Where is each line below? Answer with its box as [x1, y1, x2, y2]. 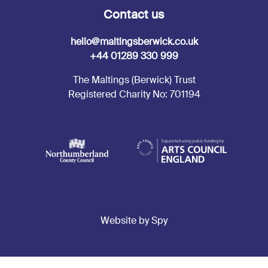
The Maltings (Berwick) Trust [72, 74, 196, 86]
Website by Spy [100, 214, 167, 227]
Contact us [103, 7, 165, 22]
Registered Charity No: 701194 [68, 88, 200, 100]
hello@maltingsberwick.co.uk [70, 35, 198, 48]
